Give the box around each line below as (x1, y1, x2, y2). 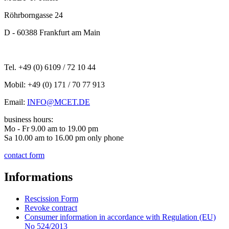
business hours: (4, 114, 53, 124)
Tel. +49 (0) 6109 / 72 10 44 (4, 62, 96, 72)
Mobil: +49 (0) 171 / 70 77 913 (4, 80, 105, 89)
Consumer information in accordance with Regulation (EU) (25, 212, 216, 221)
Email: (4, 97, 27, 106)
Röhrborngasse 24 (4, 10, 63, 19)
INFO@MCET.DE (27, 97, 90, 106)
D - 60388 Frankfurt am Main (4, 28, 100, 37)
